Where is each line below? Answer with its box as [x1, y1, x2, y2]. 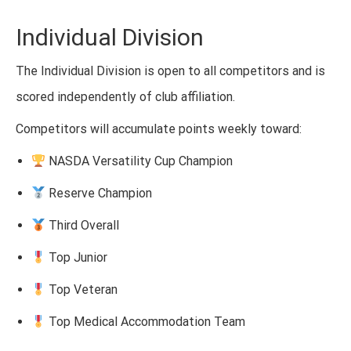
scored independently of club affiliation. [16, 89, 235, 104]
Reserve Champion [45, 185, 153, 201]
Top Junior [45, 249, 108, 265]
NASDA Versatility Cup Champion [45, 153, 233, 168]
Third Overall [45, 217, 120, 233]
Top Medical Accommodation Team [45, 313, 246, 329]
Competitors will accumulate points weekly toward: [16, 121, 302, 136]
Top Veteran [45, 281, 118, 297]
